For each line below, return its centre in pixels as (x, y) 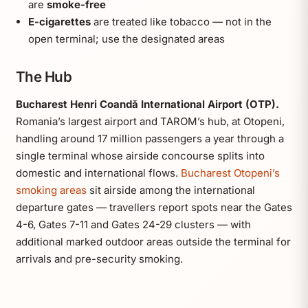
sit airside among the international (170, 190)
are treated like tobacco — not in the (181, 21)
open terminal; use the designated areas (126, 38)
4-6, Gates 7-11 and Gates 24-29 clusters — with (133, 224)
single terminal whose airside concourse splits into (140, 155)
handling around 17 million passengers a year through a (150, 138)
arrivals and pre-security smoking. (99, 258)
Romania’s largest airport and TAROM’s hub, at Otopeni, (150, 121)
